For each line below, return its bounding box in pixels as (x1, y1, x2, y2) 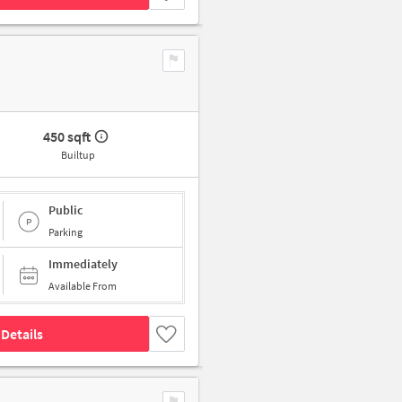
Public (48, 201, 83, 218)
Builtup (60, 148, 95, 162)
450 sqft (43, 127, 92, 146)
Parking (48, 224, 83, 239)
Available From (48, 279, 117, 293)
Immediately (48, 256, 118, 273)
